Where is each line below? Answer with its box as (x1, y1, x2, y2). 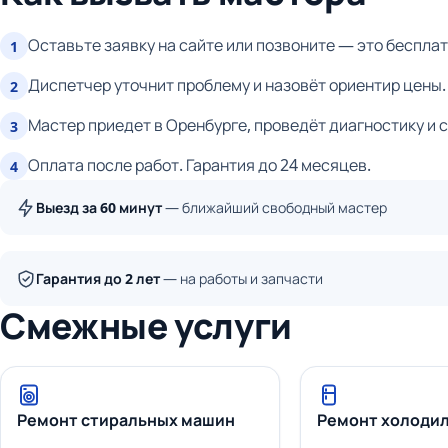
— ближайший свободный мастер (162, 198, 387, 218)
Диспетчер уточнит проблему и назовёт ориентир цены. (28, 74, 446, 97)
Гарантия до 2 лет (36, 269, 160, 289)
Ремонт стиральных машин (17, 409, 235, 432)
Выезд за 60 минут (36, 198, 162, 218)
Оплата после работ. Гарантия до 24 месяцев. (28, 154, 371, 177)
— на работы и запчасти (160, 269, 323, 289)
